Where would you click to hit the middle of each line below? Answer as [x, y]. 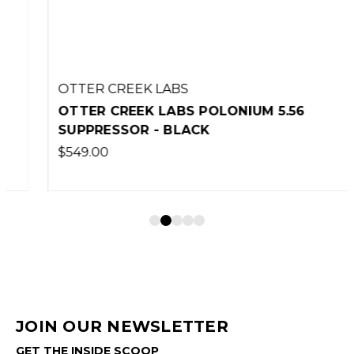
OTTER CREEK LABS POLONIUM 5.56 [150, 111]
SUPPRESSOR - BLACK [102, 130]
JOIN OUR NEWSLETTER [122, 326]
